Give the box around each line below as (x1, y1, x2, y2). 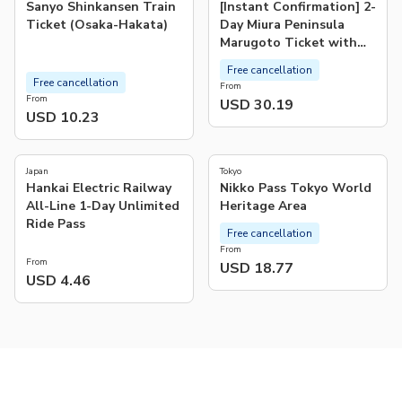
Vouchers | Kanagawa (220, 69, 351, 87)
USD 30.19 (220, 94, 293, 115)
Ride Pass (26, 214, 85, 232)
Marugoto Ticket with (220, 33, 357, 51)
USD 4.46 (26, 270, 91, 291)
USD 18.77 (220, 258, 293, 278)
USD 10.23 (26, 107, 100, 127)
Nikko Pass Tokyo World (220, 179, 371, 197)
